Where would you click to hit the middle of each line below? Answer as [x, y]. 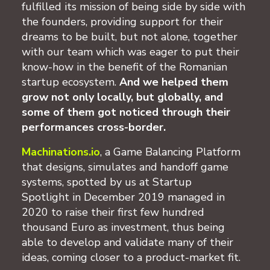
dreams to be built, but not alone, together [130, 36]
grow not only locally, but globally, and [122, 97]
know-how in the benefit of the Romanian [124, 67]
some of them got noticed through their [126, 112]
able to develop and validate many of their [127, 242]
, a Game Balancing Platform [170, 152]
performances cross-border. [94, 127]
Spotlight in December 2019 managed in [123, 197]
